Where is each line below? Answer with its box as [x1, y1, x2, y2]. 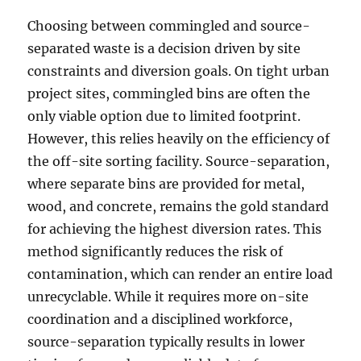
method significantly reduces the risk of [27, 243, 284, 260]
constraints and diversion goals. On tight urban [27, 63, 330, 80]
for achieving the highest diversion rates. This [27, 221, 322, 238]
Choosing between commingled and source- [27, 18, 311, 35]
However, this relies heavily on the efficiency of [27, 131, 330, 147]
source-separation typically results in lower [27, 334, 305, 351]
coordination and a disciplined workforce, [27, 311, 293, 328]
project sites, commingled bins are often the [27, 85, 311, 102]
